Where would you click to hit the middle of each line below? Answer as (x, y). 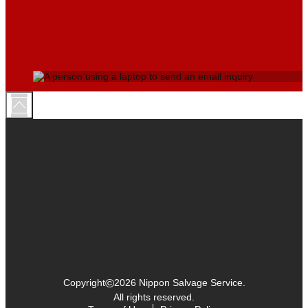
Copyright (84, 282)
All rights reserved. (154, 297)
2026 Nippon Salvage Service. (179, 282)
